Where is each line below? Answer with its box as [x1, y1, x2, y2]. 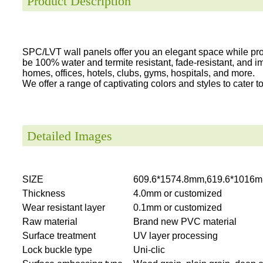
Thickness [22, 188, 65, 198]
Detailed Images [27, 128, 112, 143]
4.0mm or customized [133, 188, 222, 198]
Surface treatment [22, 230, 96, 241]
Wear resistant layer [22, 202, 105, 213]
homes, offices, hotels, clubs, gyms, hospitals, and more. [22, 68, 255, 78]
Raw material [22, 216, 77, 227]
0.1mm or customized [133, 202, 222, 213]
